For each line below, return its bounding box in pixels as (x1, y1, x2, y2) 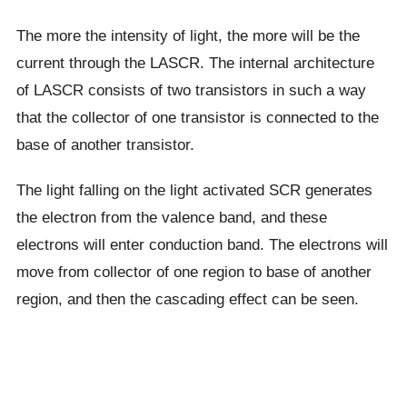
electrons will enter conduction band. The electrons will (15, 234, 388, 253)
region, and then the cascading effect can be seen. (15, 289, 359, 308)
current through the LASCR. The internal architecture (15, 53, 374, 72)
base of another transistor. (15, 134, 194, 154)
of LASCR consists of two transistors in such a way (15, 80, 366, 99)
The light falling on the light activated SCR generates (15, 180, 372, 199)
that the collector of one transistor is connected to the (15, 107, 379, 126)
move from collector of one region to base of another (15, 262, 372, 281)
